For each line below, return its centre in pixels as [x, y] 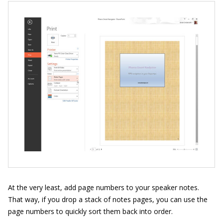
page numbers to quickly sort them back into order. [90, 211]
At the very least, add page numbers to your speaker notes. [104, 187]
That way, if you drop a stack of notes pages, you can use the [108, 199]
